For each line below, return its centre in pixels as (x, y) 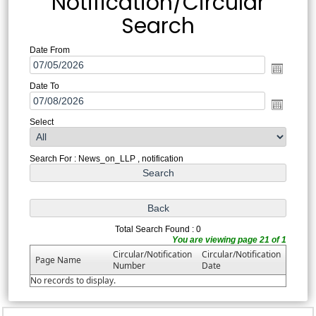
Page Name (58, 260)
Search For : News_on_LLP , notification (106, 158)
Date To (44, 86)
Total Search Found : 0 (158, 229)
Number (129, 265)
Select (41, 122)
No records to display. (73, 280)
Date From (49, 50)
